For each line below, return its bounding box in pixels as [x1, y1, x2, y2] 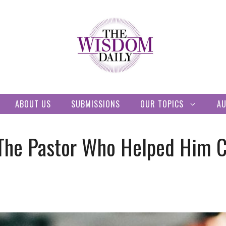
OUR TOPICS [140, 97, 184, 110]
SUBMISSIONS [71, 97, 120, 110]
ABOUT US [15, 97, 51, 110]
